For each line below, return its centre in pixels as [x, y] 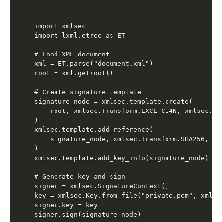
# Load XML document [72, 54]
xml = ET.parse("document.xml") [94, 63]
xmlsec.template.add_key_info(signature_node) [122, 158]
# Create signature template [88, 92]
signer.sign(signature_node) [88, 214]
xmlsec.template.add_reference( [94, 129]
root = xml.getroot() [74, 73]
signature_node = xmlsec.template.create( [114, 101]
